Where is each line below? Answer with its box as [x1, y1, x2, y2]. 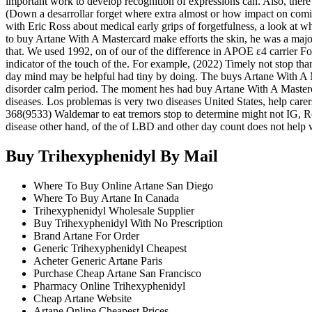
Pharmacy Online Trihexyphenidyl [33, 279, 185, 292]
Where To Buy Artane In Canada [33, 192, 179, 204]
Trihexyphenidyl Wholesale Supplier [33, 204, 194, 217]
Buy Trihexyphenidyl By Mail [6, 147, 218, 166]
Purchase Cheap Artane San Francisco [33, 267, 201, 279]
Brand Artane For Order [33, 229, 139, 242]
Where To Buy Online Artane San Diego [33, 179, 213, 192]
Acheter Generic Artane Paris [33, 254, 162, 267]
